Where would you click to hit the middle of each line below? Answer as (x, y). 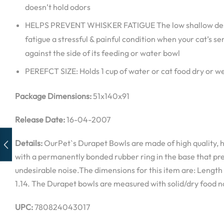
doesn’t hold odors (58, 7)
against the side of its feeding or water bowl (102, 53)
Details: (29, 143)
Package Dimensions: (53, 96)
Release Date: (40, 119)
